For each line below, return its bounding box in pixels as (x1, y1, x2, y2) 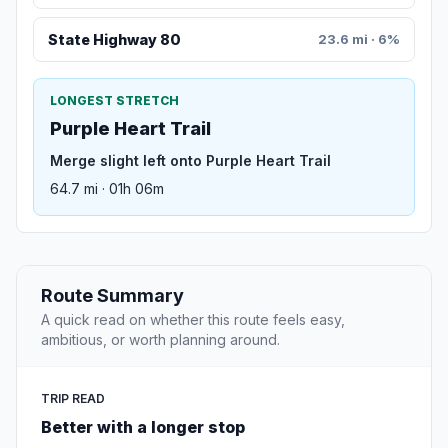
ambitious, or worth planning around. (41, 331, 280, 349)
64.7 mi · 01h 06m (50, 180, 164, 198)
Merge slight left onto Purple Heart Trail (50, 152, 331, 170)
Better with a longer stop (41, 417, 245, 438)
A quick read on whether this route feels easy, (41, 311, 345, 329)
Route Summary (41, 285, 184, 307)
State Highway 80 (47, 31, 181, 49)
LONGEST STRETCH (50, 93, 179, 109)
